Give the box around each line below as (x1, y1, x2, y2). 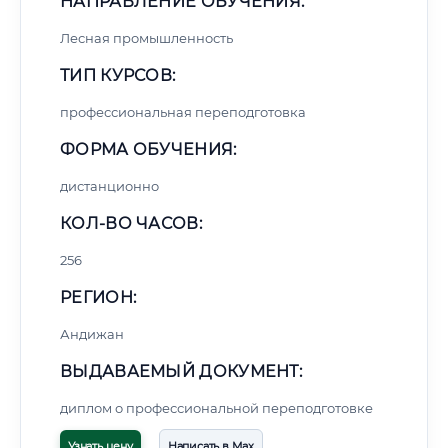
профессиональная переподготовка (60, 104, 306, 120)
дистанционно (60, 178, 159, 194)
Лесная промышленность (60, 30, 233, 46)
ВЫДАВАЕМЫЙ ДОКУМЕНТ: (60, 362, 302, 381)
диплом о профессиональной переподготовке (60, 400, 373, 416)
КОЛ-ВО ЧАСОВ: (60, 214, 202, 233)
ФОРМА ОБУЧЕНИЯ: (60, 140, 237, 159)
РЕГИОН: (60, 288, 137, 307)
